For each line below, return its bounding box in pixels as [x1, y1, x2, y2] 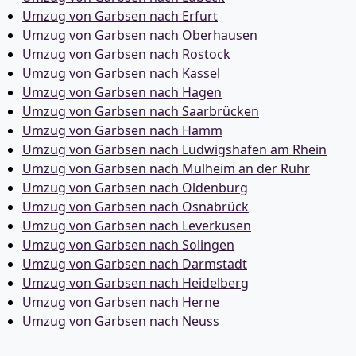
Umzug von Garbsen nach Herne [22, 293, 219, 311]
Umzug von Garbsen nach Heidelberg [22, 274, 249, 292]
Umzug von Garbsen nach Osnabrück [22, 198, 249, 215]
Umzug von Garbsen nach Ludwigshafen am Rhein [22, 141, 327, 158]
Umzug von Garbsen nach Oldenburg [22, 179, 248, 196]
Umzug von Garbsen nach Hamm [22, 122, 222, 139]
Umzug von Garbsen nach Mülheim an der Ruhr [22, 160, 310, 177]
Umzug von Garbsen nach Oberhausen [22, 26, 257, 44]
